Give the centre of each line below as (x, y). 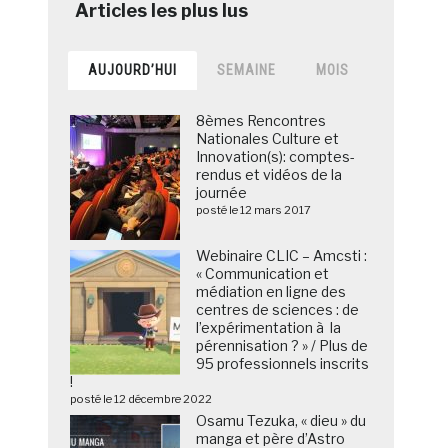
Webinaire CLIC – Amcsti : (282, 256)
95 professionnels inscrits (283, 364)
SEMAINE (247, 70)
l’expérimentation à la (269, 328)
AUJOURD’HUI (133, 70)
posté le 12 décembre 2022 (141, 399)
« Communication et (263, 274)
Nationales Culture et (268, 139)
